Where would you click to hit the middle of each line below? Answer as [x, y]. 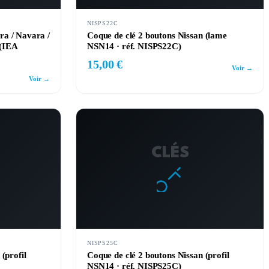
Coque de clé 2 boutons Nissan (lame [157, 35]
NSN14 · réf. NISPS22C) [134, 46]
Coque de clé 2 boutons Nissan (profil [158, 255]
